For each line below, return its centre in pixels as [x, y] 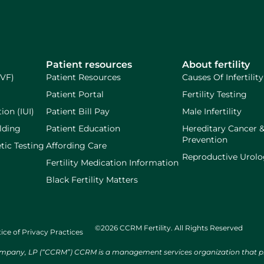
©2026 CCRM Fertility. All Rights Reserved [169, 227]
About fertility [216, 64]
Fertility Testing [215, 94]
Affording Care [77, 145]
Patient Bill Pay [78, 111]
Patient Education [83, 128]
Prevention [205, 139]
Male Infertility [212, 111]
